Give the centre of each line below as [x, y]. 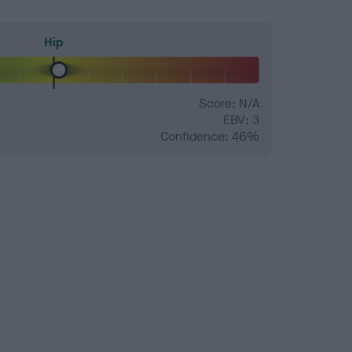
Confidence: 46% [210, 137]
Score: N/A [229, 104]
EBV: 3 [241, 120]
